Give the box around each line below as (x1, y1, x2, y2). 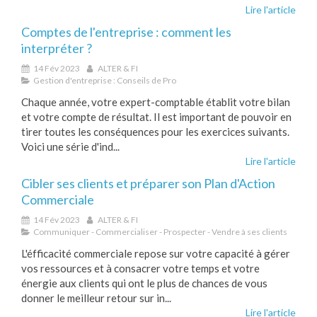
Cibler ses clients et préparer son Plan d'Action (21, 175, 275, 191)
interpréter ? (21, 40, 92, 56)
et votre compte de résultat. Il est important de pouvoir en (21, 110, 292, 123)
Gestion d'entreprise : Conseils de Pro (33, 75, 176, 86)
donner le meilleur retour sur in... (21, 292, 171, 304)
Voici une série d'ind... (21, 140, 120, 153)
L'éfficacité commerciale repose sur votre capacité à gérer (21, 247, 290, 260)
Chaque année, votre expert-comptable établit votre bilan (21, 96, 290, 108)
